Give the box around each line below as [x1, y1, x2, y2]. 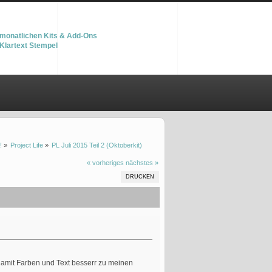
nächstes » [125, 158, 158, 166]
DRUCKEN [125, 173, 154, 180]
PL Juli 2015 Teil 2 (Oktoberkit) [52, 141, 143, 149]
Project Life [10, 141, 43, 149]
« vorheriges [86, 158, 124, 166]
